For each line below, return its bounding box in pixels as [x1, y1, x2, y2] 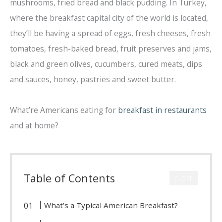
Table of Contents [24, 170, 115, 185]
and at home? [10, 119, 58, 131]
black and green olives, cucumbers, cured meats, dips [10, 58, 202, 69]
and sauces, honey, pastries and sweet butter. [10, 73, 176, 85]
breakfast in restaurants [118, 104, 207, 115]
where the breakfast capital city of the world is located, [10, 12, 208, 23]
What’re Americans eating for [10, 104, 118, 115]
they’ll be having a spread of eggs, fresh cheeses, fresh [10, 27, 211, 39]
